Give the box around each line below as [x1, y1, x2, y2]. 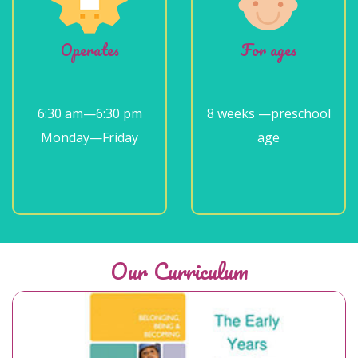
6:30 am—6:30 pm [37, 105, 142, 123]
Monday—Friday [41, 129, 138, 147]
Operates [60, 38, 119, 63]
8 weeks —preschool [206, 105, 331, 123]
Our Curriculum [109, 253, 249, 290]
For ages [241, 38, 296, 63]
